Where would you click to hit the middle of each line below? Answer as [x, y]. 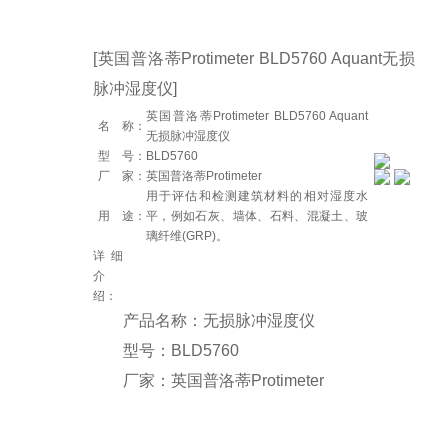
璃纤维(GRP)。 [187, 236]
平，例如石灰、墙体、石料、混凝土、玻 [257, 216]
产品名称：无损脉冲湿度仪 [219, 320]
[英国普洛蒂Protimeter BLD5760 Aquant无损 [254, 58]
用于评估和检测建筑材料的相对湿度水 [257, 196]
